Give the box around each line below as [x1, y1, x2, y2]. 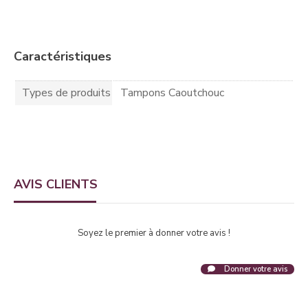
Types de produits [22, 85, 111, 100]
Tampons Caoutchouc [120, 85, 224, 100]
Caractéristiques [14, 47, 111, 65]
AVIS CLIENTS [14, 175, 98, 192]
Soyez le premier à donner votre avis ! [78, 226, 230, 239]
